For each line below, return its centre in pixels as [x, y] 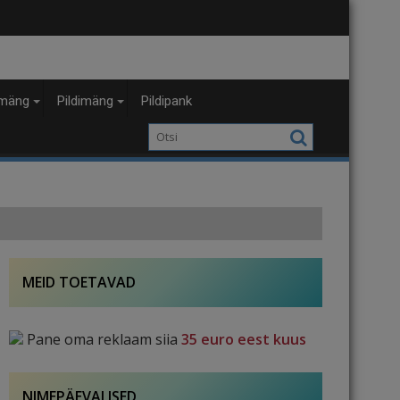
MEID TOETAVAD [79, 282]
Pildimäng [85, 101]
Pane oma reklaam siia [104, 339]
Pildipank [167, 101]
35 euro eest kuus [244, 339]
